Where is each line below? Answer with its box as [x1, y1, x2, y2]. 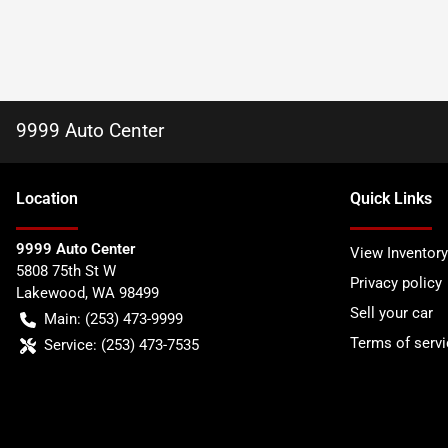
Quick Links [350, 189, 432, 208]
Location [16, 189, 78, 208]
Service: [44, 336, 97, 354]
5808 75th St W [16, 262, 116, 280]
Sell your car [350, 304, 433, 322]
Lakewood [16, 284, 85, 302]
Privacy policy [350, 274, 442, 292]
